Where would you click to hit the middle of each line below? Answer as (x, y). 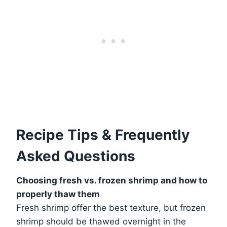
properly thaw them (58, 194)
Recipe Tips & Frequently (103, 135)
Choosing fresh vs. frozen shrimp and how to (112, 180)
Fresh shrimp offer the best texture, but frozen (111, 207)
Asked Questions (76, 156)
